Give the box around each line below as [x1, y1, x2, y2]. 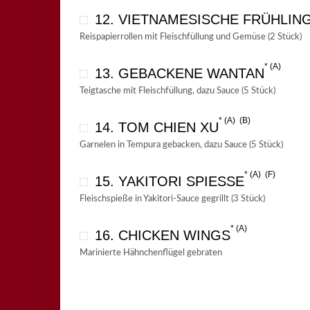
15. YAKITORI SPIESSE [94, 174, 235, 190]
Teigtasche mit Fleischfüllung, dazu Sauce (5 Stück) [79, 86, 275, 96]
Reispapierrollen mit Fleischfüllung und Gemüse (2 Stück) [79, 33, 302, 42]
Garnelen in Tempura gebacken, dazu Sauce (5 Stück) [79, 140, 283, 150]
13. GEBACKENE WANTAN [94, 66, 264, 82]
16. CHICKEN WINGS [94, 228, 230, 244]
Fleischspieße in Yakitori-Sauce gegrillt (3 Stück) [79, 194, 265, 204]
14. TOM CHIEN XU [94, 120, 219, 136]
